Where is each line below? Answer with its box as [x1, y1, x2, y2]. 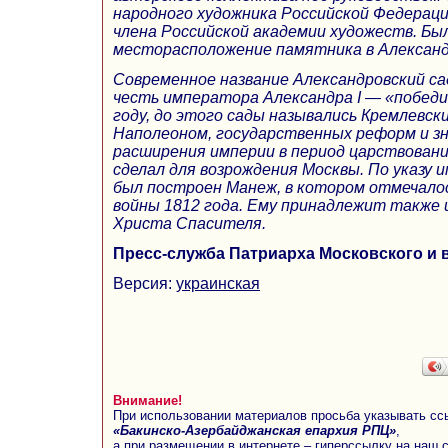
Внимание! [113, 392, 182, 408]
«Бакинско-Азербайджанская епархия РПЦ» [113, 422, 396, 438]
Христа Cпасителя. [113, 214, 266, 232]
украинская [176, 274, 260, 292]
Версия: [113, 274, 176, 292]
